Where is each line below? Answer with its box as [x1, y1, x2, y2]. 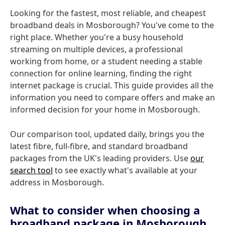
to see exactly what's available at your [53, 165, 197, 176]
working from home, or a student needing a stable [10, 56, 202, 67]
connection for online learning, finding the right [10, 68, 192, 79]
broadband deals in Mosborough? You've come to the [10, 20, 214, 31]
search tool [10, 165, 53, 176]
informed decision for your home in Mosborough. [10, 104, 200, 115]
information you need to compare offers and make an [10, 92, 215, 103]
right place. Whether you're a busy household [10, 32, 183, 43]
